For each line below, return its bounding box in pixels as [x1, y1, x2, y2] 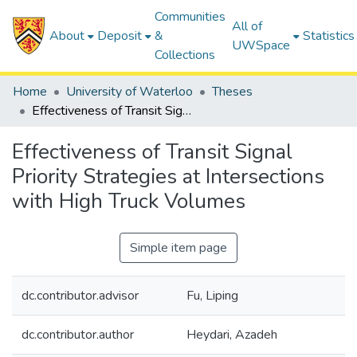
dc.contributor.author [22, 326, 134, 343]
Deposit [97, 27, 143, 45]
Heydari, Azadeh [186, 326, 277, 343]
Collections [155, 46, 216, 64]
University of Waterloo [66, 83, 193, 100]
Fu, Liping [186, 287, 238, 304]
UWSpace [232, 37, 291, 54]
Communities [155, 8, 226, 25]
